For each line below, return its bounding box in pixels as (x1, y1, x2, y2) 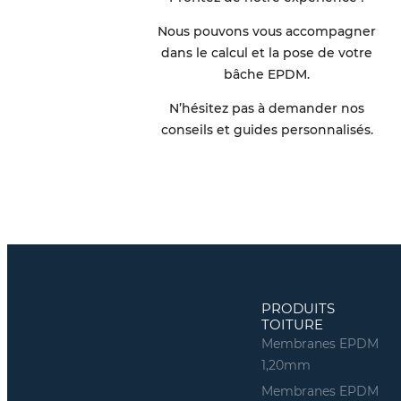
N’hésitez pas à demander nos (169, 99, 365, 116)
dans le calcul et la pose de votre (161, 44, 373, 61)
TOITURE (260, 316, 323, 334)
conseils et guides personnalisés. (160, 121, 373, 138)
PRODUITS (260, 300, 335, 318)
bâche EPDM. (224, 65, 311, 82)
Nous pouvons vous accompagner (158, 22, 377, 39)
